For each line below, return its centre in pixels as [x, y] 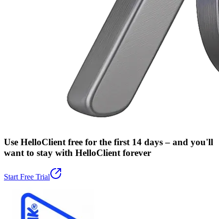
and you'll [193, 142]
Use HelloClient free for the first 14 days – [88, 142]
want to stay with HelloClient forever [77, 153]
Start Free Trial [27, 176]
